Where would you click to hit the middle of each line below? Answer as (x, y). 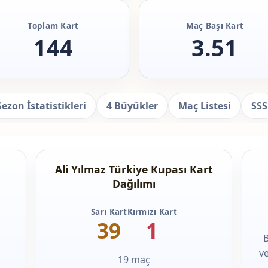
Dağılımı (134, 184)
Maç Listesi (204, 106)
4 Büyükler (132, 106)
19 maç (134, 260)
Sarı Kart (109, 212)
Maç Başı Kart (215, 25)
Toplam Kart (53, 25)
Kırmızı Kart (152, 212)
